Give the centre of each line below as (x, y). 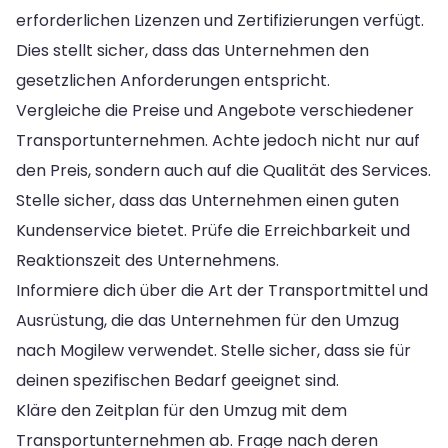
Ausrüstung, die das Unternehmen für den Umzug (207, 320)
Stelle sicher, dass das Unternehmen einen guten (207, 200)
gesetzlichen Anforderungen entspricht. (173, 80)
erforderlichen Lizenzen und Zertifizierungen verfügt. (220, 20)
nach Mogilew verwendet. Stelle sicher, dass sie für (213, 350)
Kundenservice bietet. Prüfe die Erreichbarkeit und (213, 230)
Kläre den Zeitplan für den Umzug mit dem (181, 410)
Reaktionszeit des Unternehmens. (147, 260)
